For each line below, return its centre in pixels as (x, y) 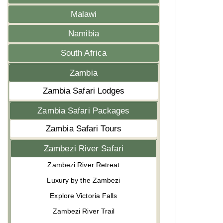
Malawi (84, 14)
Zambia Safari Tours (84, 129)
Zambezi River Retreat (84, 165)
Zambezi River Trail (84, 211)
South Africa (84, 53)
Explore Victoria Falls (84, 196)
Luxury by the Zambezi (84, 180)
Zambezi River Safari (84, 149)
